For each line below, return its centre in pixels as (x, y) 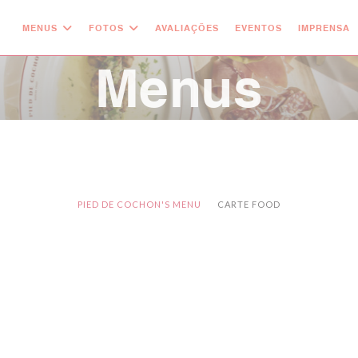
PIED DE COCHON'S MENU (139, 204)
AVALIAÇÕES (187, 28)
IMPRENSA (324, 28)
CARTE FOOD (249, 204)
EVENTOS (259, 28)
